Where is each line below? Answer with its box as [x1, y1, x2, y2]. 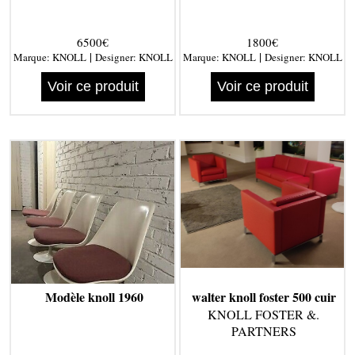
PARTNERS [231, 323, 296, 340]
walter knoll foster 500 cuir [191, 288, 336, 307]
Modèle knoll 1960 [44, 288, 143, 307]
